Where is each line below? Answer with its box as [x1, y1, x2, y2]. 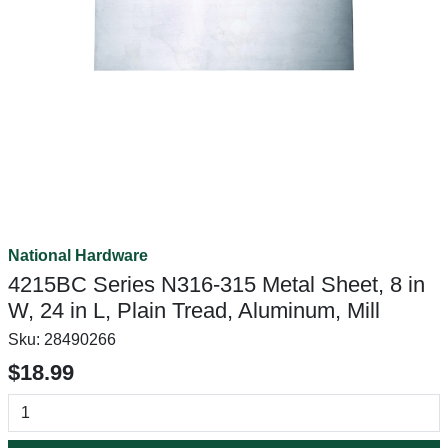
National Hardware [8, 247, 148, 264]
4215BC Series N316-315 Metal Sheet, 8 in [8, 272, 425, 297]
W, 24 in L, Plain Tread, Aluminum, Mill [8, 298, 380, 323]
